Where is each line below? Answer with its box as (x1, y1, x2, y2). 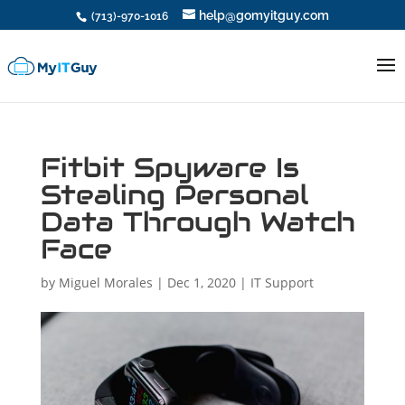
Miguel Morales (58, 274, 153, 291)
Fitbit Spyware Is (40, 150, 299, 185)
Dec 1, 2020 (166, 274, 236, 291)
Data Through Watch (40, 204, 355, 240)
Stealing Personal (40, 177, 308, 212)
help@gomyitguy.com (198, 8, 329, 23)
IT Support (250, 274, 314, 291)
